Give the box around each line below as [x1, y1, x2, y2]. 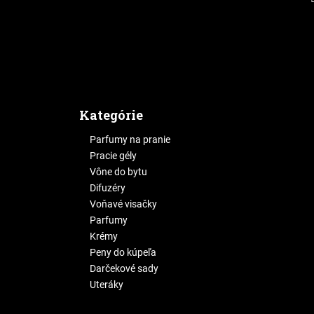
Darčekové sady [90, 263, 158, 275]
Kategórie [79, 107, 143, 124]
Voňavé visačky [90, 198, 157, 210]
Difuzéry [90, 182, 125, 194]
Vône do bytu [90, 166, 147, 178]
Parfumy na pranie [90, 134, 170, 146]
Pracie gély [90, 150, 137, 162]
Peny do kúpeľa [90, 247, 156, 259]
